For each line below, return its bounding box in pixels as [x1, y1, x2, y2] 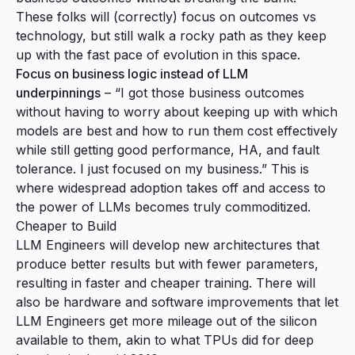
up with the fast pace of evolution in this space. [16, 47, 300, 63]
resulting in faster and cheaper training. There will [16, 275, 315, 292]
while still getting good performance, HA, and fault [16, 142, 319, 158]
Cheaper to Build [16, 218, 116, 235]
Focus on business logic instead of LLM [16, 66, 248, 82]
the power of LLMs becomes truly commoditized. [16, 199, 311, 216]
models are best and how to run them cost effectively [16, 123, 338, 139]
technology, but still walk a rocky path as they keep [16, 28, 326, 44]
